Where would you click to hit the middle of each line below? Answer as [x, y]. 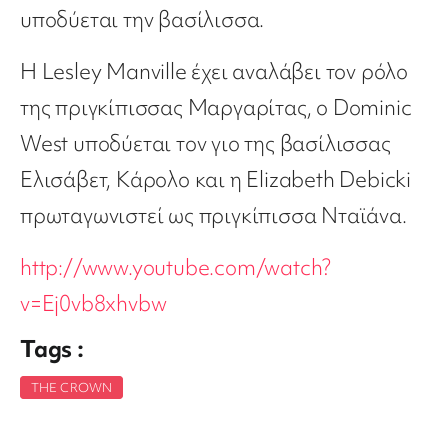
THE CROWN [71, 388]
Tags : [52, 349]
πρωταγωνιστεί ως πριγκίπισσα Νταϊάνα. [213, 216]
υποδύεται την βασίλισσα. [142, 20]
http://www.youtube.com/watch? [176, 268]
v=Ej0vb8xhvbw [93, 304]
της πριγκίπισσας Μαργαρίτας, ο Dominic [216, 108]
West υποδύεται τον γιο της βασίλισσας [205, 144]
